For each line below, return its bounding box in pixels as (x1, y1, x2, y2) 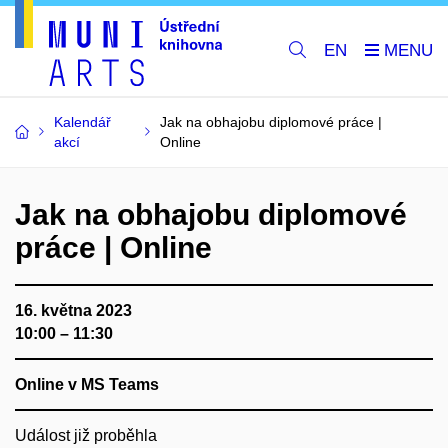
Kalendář (54, 114, 111, 130)
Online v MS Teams (15, 376, 159, 393)
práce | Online (15, 231, 212, 264)
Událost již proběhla (15, 427, 157, 444)
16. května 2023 (15, 302, 132, 319)
